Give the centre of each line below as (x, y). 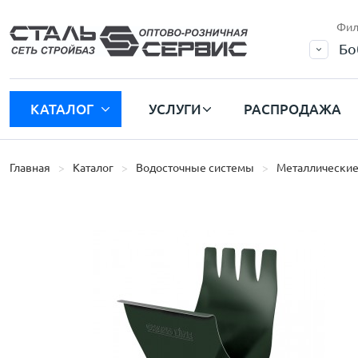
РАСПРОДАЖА (293, 109)
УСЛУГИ (175, 109)
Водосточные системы (195, 168)
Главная (30, 168)
